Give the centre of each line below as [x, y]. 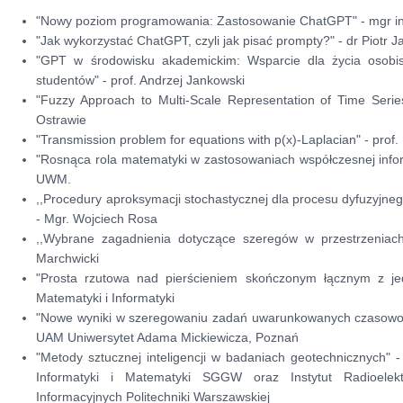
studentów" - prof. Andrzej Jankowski [141, 81]
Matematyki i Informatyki [106, 298]
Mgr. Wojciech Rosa [101, 219]
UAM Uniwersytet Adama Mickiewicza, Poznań [168, 338]
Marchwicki [68, 259]
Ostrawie [62, 120]
